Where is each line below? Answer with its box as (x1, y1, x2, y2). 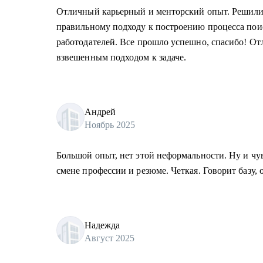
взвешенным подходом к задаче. (56, 52, 187, 62)
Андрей (85, 106, 116, 117)
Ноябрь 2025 (85, 119, 135, 130)
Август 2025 (85, 232, 134, 243)
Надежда (85, 220, 120, 230)
